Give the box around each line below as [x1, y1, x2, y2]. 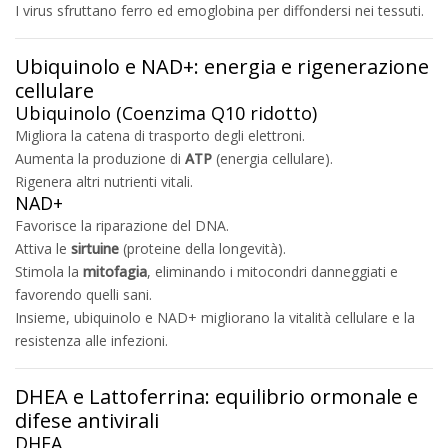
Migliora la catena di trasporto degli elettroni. [15, 125, 305, 145]
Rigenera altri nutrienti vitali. [15, 171, 193, 191]
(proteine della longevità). [119, 238, 286, 258]
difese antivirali [15, 406, 159, 434]
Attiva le [15, 238, 71, 258]
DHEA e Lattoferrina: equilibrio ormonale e [15, 382, 418, 410]
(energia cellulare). [212, 148, 333, 168]
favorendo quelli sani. [15, 284, 152, 304]
